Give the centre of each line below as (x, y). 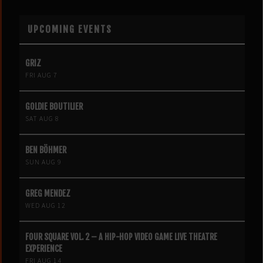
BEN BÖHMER (46, 150)
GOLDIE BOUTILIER (54, 107)
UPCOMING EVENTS (70, 30)
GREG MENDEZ (48, 194)
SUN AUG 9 (43, 162)
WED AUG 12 (45, 206)
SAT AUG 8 (42, 119)
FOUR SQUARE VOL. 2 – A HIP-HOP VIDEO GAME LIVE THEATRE (121, 237)
